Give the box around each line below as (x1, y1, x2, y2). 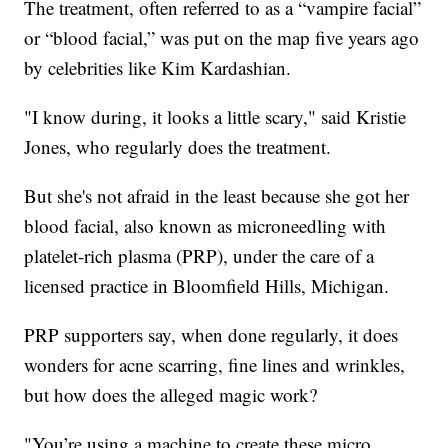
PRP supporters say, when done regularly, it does (24, 322, 399, 348)
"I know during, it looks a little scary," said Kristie (24, 104, 407, 130)
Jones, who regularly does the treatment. (24, 134, 332, 160)
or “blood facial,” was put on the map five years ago (24, 25, 420, 51)
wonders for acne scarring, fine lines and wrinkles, (24, 352, 406, 378)
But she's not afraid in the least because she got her (24, 183, 410, 209)
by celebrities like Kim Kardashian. (24, 55, 292, 81)
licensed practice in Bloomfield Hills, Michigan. (24, 273, 390, 299)
